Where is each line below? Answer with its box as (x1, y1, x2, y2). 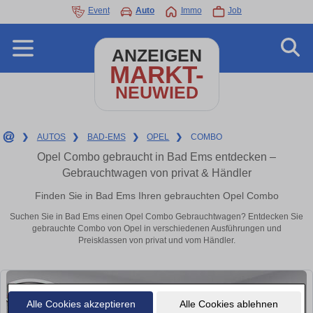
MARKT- (109, 61, 204, 88)
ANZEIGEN (111, 46, 202, 65)
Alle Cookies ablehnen (179, 298, 278, 310)
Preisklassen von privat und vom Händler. (78, 235, 235, 246)
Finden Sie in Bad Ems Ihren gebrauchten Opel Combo (34, 189, 279, 201)
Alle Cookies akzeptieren (26, 298, 136, 310)
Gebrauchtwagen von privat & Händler (61, 167, 252, 179)
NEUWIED (115, 83, 198, 102)
